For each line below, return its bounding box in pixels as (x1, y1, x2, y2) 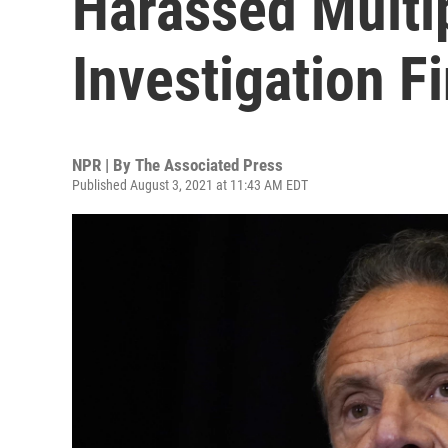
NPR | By (72, 155, 135, 175)
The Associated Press (135, 155, 283, 175)
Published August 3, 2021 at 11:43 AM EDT (72, 177, 308, 193)
